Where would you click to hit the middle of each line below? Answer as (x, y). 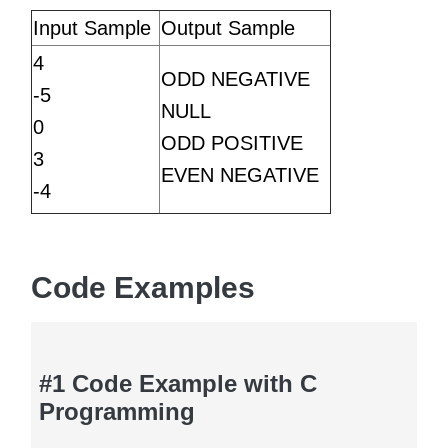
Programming (117, 411)
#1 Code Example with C (178, 383)
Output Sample (228, 27)
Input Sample (92, 27)
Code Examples (143, 287)
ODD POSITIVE (232, 142)
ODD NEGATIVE (235, 78)
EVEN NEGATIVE (240, 174)
